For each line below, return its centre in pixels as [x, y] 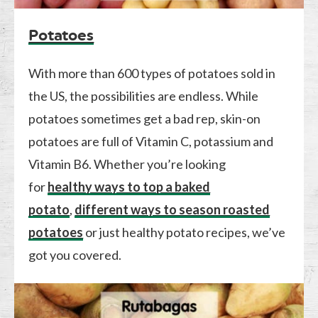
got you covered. [75, 254]
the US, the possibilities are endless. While [144, 95]
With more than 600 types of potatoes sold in [152, 73]
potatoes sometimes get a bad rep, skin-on [145, 118]
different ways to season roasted [172, 209]
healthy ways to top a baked [129, 186]
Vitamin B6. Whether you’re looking [127, 164]
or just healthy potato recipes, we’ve [185, 232]
